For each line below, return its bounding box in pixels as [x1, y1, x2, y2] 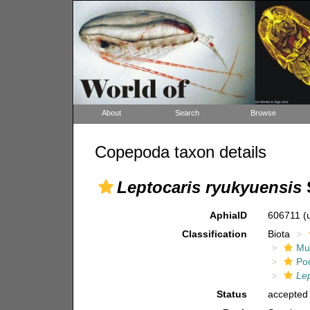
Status [217, 289, 248, 300]
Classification [182, 228, 248, 239]
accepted [268, 289, 309, 300]
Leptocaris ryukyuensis [116, 178, 302, 197]
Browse [250, 109, 276, 117]
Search [175, 109, 199, 117]
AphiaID [210, 210, 248, 221]
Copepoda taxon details [94, 143, 266, 161]
